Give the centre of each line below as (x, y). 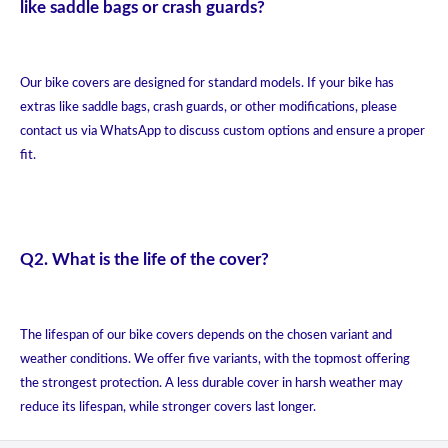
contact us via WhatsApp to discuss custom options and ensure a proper (222, 132)
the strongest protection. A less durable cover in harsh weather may (211, 384)
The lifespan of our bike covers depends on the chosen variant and (206, 336)
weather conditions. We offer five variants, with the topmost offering (215, 360)
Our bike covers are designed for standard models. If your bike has (207, 84)
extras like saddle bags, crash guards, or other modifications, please (208, 108)
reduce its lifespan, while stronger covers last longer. (168, 408)
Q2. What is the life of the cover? (144, 260)
